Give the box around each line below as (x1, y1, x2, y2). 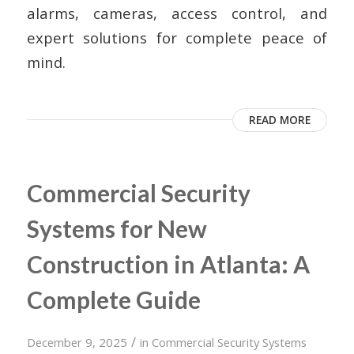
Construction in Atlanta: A (26, 250, 310, 278)
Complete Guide (26, 285, 201, 314)
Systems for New (26, 214, 207, 243)
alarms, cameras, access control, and (26, 3, 328, 23)
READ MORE (249, 112, 311, 127)
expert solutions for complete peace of (26, 28, 328, 47)
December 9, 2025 (26, 334, 127, 350)
